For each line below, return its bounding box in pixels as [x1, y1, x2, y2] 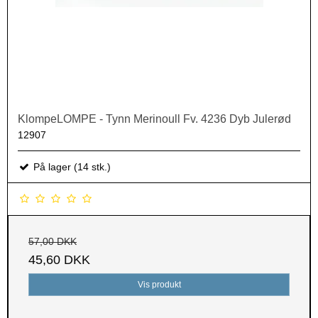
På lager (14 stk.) [31, 161, 111, 173]
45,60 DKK [28, 253, 90, 268]
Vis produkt [137, 280, 181, 290]
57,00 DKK [28, 236, 77, 248]
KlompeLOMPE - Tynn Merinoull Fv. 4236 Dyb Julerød [18, 113, 291, 126]
